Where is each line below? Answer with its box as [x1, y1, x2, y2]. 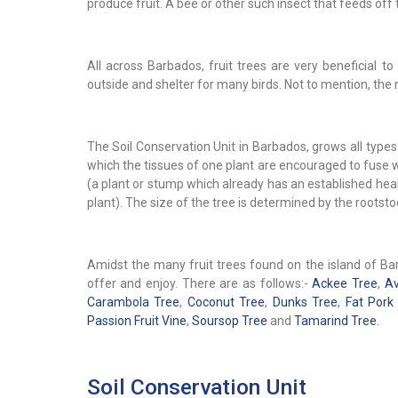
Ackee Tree [312, 276, 378, 291]
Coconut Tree [187, 295, 266, 310]
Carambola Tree [86, 295, 180, 310]
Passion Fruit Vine [86, 314, 187, 329]
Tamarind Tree [293, 314, 377, 329]
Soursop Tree [191, 314, 267, 329]
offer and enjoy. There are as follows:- [86, 276, 313, 291]
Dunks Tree [272, 295, 338, 310]
